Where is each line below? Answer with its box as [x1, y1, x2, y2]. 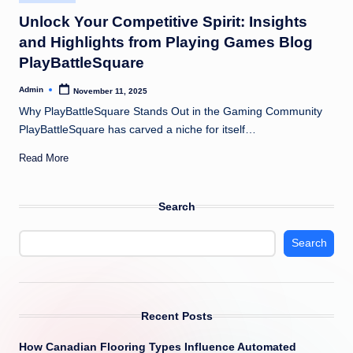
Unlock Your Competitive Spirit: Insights [19, 13, 307, 30]
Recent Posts [140, 309, 213, 322]
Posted [18, 88, 46, 98]
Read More [19, 151, 69, 164]
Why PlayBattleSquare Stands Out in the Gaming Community [19, 106, 322, 118]
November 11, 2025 [73, 86, 148, 95]
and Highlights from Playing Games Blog [19, 33, 313, 50]
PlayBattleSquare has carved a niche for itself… [19, 124, 256, 136]
